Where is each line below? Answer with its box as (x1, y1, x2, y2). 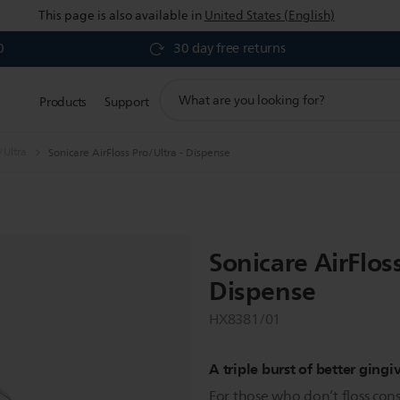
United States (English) (204, 5, 335, 26)
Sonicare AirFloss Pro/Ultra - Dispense (48, 144, 230, 162)
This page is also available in (37, 5, 202, 26)
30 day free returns (173, 37, 286, 60)
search (157, 96, 197, 118)
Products (39, 92, 87, 112)
